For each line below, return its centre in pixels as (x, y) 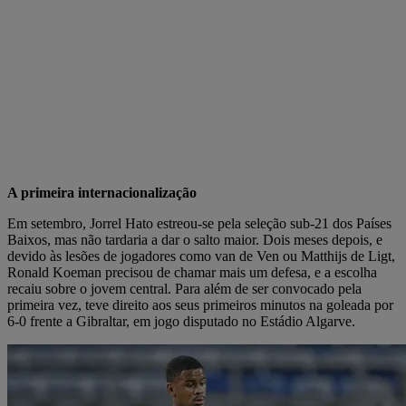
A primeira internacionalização (102, 192)
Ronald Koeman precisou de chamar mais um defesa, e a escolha (192, 272)
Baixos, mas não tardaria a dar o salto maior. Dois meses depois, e (195, 239)
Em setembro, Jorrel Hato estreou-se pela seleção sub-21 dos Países (199, 223)
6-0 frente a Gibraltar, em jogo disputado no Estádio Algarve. (181, 321)
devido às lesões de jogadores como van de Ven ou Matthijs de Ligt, (201, 256)
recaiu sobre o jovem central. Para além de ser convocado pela (184, 288)
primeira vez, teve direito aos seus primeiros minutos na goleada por (200, 304)
